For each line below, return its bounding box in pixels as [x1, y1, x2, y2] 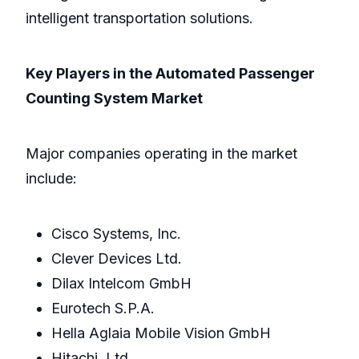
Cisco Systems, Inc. [51, 225, 181, 243]
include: [26, 170, 77, 188]
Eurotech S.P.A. [51, 300, 155, 317]
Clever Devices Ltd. [51, 250, 182, 268]
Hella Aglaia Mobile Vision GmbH [51, 325, 271, 342]
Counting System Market [26, 90, 203, 107]
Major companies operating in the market [26, 145, 297, 163]
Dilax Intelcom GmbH [51, 275, 192, 292]
